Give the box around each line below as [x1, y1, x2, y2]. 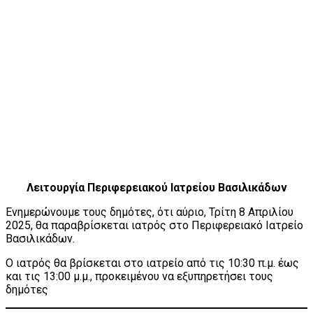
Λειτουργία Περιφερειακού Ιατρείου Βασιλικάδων [26, 181, 287, 195]
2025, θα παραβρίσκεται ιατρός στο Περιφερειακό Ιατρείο [6, 219, 303, 233]
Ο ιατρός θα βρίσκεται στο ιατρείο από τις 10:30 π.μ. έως [6, 256, 299, 270]
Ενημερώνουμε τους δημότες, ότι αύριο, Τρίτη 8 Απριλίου [6, 205, 293, 219]
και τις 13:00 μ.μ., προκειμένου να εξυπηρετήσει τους [6, 270, 273, 284]
